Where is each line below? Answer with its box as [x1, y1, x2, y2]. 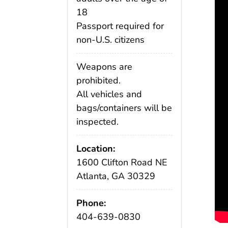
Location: [76, 142, 115, 155]
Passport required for [76, 20, 164, 33]
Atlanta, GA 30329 [76, 169, 155, 182]
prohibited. [76, 74, 121, 87]
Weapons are [76, 60, 132, 73]
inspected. [76, 115, 119, 128]
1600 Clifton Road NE [76, 156, 167, 168]
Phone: [76, 196, 106, 209]
